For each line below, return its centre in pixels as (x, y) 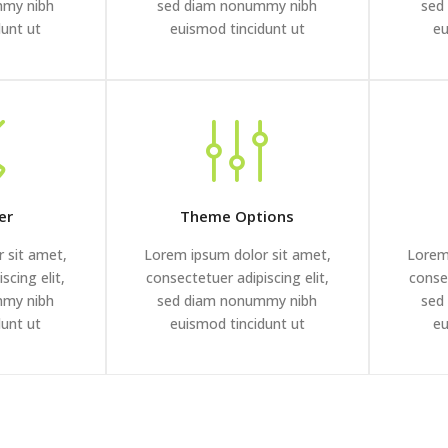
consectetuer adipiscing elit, (237, 278)
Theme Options (237, 216)
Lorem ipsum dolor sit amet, (237, 255)
